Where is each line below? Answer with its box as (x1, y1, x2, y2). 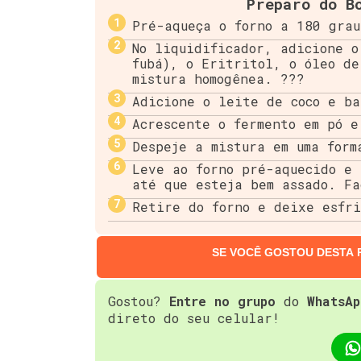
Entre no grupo (169, 293, 276, 310)
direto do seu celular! (108, 309, 280, 327)
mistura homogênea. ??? (132, 69, 305, 87)
